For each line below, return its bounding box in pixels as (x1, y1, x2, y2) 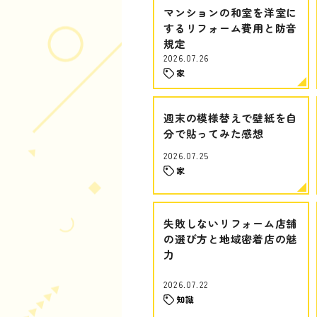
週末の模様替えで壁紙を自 (163, 110, 297, 125)
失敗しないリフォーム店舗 (163, 216, 297, 231)
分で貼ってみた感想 (163, 126, 264, 141)
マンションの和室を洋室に (163, 5, 297, 20)
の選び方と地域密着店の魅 (163, 231, 297, 246)
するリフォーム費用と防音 (163, 21, 297, 35)
